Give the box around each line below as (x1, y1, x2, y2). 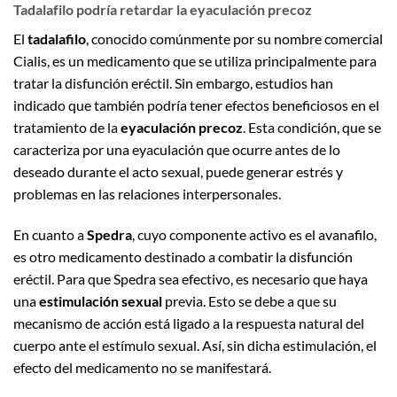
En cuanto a (13, 225, 87, 243)
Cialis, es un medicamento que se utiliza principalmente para (13, 52, 377, 70)
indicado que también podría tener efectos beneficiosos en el (13, 97, 379, 114)
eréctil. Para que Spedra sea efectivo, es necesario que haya (13, 269, 368, 287)
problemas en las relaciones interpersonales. (13, 185, 281, 203)
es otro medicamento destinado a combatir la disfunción (13, 247, 353, 265)
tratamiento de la (13, 119, 121, 136)
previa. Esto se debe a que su (162, 292, 337, 309)
